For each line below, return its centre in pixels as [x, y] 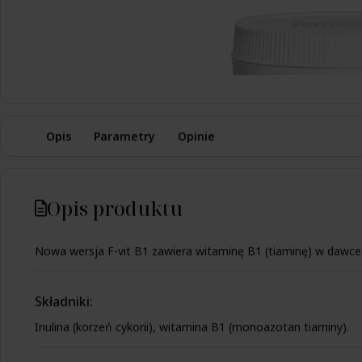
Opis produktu [115, 208]
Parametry [124, 136]
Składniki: [64, 301]
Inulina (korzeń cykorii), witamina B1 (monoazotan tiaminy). [192, 327]
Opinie [196, 136]
